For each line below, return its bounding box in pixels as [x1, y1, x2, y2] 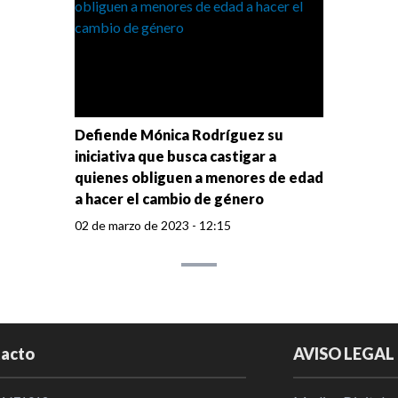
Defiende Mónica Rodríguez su [75, 126, 283, 144]
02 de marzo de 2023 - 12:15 [75, 218, 231, 234]
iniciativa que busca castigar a [75, 147, 276, 165]
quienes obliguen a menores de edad [75, 169, 323, 187]
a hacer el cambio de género [75, 190, 264, 208]
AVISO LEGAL [293, 344, 395, 364]
